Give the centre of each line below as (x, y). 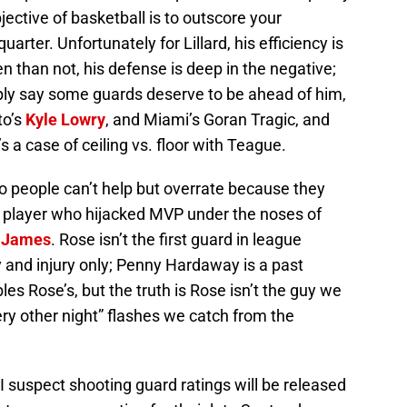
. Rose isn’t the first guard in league (176, 239)
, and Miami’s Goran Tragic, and (218, 119)
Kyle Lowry (65, 119)
